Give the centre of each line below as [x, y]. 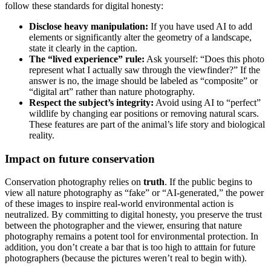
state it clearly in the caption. [83, 48]
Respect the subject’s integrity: [91, 102]
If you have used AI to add [200, 26]
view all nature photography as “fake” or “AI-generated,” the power [134, 193]
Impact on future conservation [80, 158]
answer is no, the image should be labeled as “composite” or [143, 80]
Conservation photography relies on [74, 182]
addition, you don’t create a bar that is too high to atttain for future [130, 247]
